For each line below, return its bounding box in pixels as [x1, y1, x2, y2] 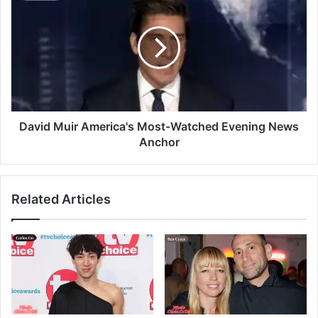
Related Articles [11, 191, 111, 207]
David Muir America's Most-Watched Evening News [19, 119, 299, 133]
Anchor [138, 134, 180, 149]
